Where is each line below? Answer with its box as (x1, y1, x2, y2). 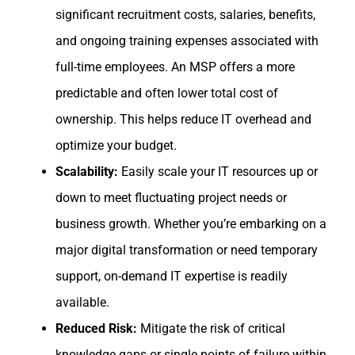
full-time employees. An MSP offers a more (55, 59, 295, 75)
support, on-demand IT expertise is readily (55, 269, 288, 284)
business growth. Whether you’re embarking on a (55, 216, 326, 232)
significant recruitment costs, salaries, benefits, (55, 7, 315, 23)
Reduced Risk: (55, 321, 137, 337)
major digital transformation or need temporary (55, 242, 318, 258)
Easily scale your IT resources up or (118, 164, 318, 180)
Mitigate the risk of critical (137, 321, 285, 337)
